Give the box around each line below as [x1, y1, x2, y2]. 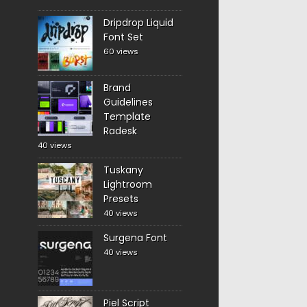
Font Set [103, 30, 143, 44]
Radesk [103, 124, 137, 138]
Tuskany [103, 163, 143, 177]
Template [103, 110, 151, 123]
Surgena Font [103, 231, 167, 245]
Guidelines [103, 95, 153, 109]
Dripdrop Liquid [103, 16, 173, 29]
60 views [103, 46, 138, 57]
